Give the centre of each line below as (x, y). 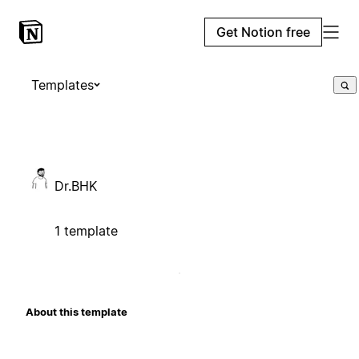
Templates (63, 85)
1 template (86, 230)
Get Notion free (263, 32)
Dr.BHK (76, 186)
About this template (77, 311)
